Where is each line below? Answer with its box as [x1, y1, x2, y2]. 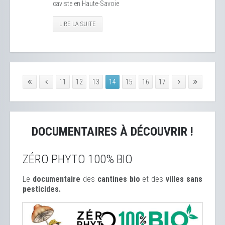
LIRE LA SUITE [59, 20, 96, 28]
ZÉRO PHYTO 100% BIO [23, 152, 133, 166]
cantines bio [97, 174, 143, 184]
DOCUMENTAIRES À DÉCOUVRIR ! [32, 125, 193, 139]
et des [142, 174, 166, 184]
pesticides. [23, 184, 61, 194]
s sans [180, 174, 202, 184]
